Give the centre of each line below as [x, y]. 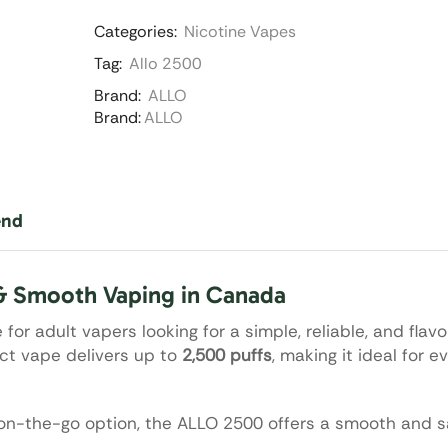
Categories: [135, 31]
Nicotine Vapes [239, 31]
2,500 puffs [227, 354]
